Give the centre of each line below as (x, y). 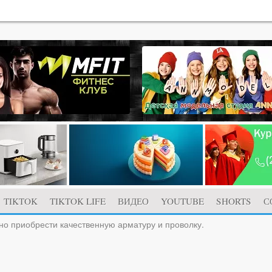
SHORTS (234, 201)
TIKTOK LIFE (78, 201)
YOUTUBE (182, 201)
